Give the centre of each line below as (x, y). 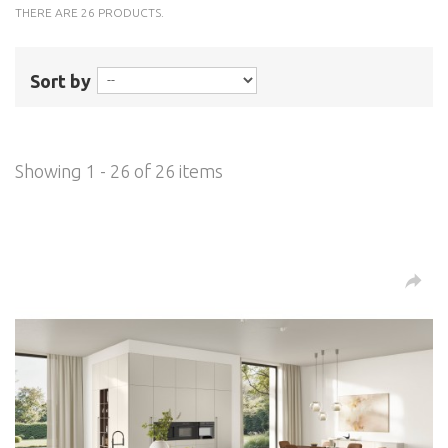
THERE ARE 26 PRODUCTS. (89, 12)
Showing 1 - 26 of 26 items (119, 170)
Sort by (60, 80)
